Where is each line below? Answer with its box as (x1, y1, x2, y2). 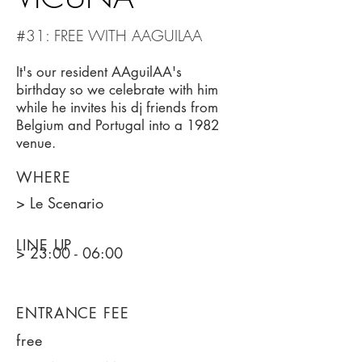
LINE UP (16, 235, 73, 255)
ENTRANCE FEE (16, 303, 129, 322)
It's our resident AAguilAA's (16, 63, 182, 81)
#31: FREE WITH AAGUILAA (16, 25, 202, 46)
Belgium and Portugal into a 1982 (16, 116, 219, 134)
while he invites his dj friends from (16, 99, 218, 116)
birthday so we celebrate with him (16, 81, 218, 99)
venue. (16, 134, 56, 152)
